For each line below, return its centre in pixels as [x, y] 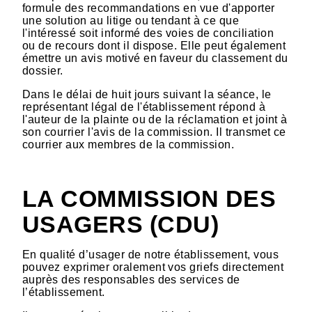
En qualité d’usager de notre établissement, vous [151, 255]
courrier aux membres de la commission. [128, 145]
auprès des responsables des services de [131, 280]
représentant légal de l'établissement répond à [144, 107]
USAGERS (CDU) [121, 225]
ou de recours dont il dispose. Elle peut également [154, 46]
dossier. [43, 71]
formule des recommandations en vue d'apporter [149, 8]
